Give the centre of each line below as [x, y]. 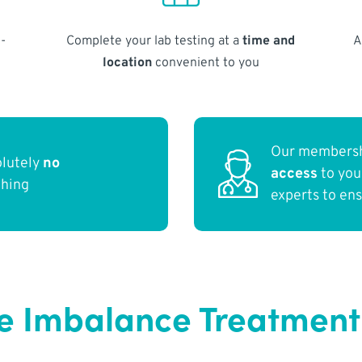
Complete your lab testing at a [155, 41]
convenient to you [205, 63]
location [127, 63]
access [295, 175]
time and [269, 41]
